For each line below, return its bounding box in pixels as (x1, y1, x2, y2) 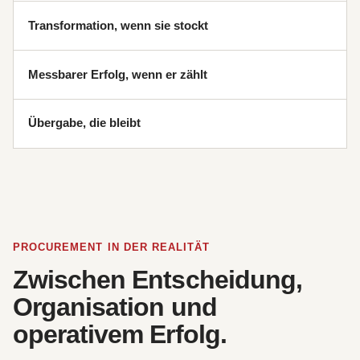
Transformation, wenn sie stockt (28, 18, 209, 32)
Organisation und (13, 292, 217, 321)
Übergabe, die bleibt (28, 117, 141, 130)
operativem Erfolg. (13, 319, 227, 349)
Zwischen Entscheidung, (13, 264, 302, 294)
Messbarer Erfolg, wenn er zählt (28, 67, 208, 81)
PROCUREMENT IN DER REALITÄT (13, 240, 211, 253)
